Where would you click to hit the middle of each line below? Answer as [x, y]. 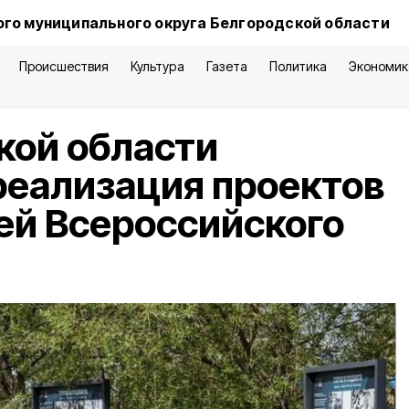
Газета [226, 66]
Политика [298, 66]
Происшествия [64, 66]
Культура [157, 66]
